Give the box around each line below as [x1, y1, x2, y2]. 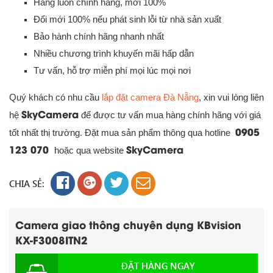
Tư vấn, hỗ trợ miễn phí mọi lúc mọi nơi [34, 65, 191, 76]
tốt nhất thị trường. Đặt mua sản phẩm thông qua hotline [9, 127, 235, 138]
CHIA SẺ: [9, 177, 44, 190]
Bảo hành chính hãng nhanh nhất [34, 31, 164, 42]
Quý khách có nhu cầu [9, 92, 102, 103]
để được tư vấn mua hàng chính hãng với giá [79, 110, 261, 121]
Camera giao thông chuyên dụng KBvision [15, 217, 241, 232]
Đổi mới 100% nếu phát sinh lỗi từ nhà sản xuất [34, 14, 221, 25]
